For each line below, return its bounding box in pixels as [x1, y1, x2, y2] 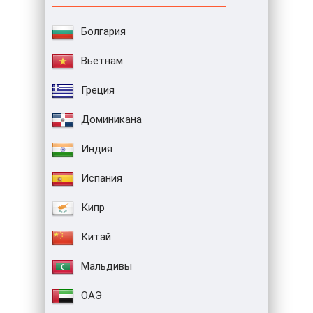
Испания [81, 172, 122, 185]
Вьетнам [81, 54, 123, 68]
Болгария [81, 25, 126, 38]
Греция [81, 84, 115, 97]
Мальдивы [81, 260, 132, 273]
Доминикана [81, 113, 142, 126]
